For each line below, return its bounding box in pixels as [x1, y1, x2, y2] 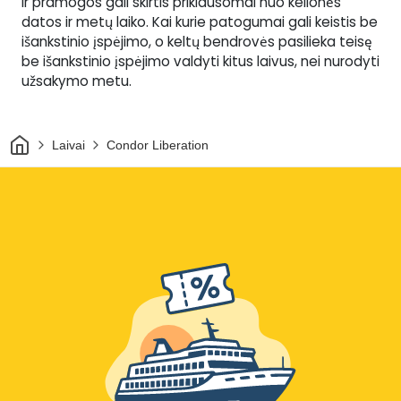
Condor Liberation [106, 138, 209, 152]
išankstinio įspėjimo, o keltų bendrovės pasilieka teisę [21, 32, 372, 52]
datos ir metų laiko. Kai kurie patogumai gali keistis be [21, 13, 378, 32]
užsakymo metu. [21, 72, 132, 91]
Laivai [51, 138, 85, 152]
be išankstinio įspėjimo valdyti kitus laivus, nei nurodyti [21, 52, 380, 72]
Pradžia [29, 132, 73, 147]
